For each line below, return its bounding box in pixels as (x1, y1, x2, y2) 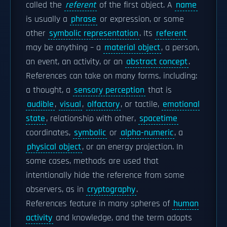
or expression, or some (97, 14, 184, 25)
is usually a (26, 14, 70, 25)
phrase (71, 14, 96, 25)
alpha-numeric (121, 127, 173, 138)
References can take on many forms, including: (26, 70, 197, 82)
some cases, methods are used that (26, 156, 159, 167)
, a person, (161, 42, 199, 53)
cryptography (87, 184, 135, 195)
